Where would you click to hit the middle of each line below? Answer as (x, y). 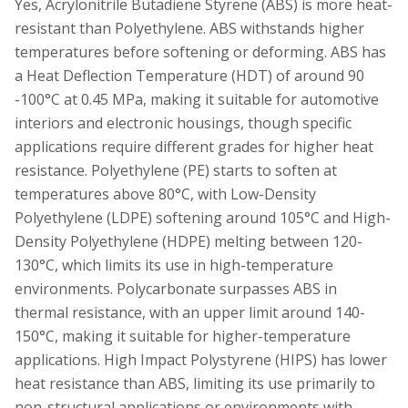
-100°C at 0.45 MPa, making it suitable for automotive (197, 99)
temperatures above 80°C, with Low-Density (165, 194)
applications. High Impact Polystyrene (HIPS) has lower (201, 359)
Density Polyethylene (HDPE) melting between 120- (189, 241)
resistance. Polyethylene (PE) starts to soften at (176, 170)
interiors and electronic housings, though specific (183, 122)
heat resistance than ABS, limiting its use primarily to (195, 383)
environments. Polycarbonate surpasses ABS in (176, 288)
